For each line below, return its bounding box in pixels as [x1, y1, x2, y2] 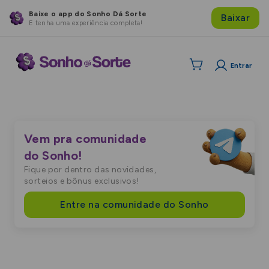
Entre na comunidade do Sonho [60, 199, 209, 210]
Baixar [221, 12, 250, 23]
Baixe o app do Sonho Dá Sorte [29, 9, 147, 18]
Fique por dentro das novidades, [24, 165, 157, 175]
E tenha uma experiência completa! [29, 19, 142, 27]
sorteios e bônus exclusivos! [24, 176, 139, 186]
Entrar [230, 61, 252, 70]
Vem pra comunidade [24, 131, 147, 146]
